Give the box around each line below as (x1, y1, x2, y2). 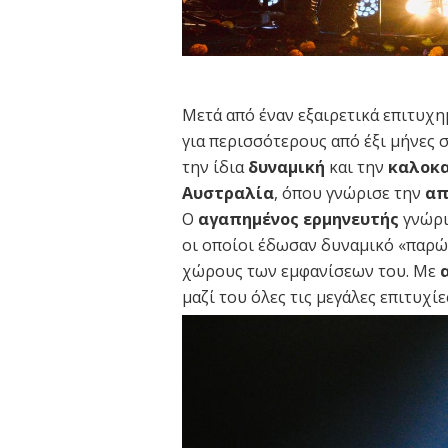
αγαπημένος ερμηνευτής (198, 208, 399, 231)
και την (325, 156, 388, 179)
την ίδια (182, 156, 248, 179)
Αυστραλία (182, 182, 274, 205)
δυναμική (248, 156, 325, 179)
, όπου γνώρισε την (274, 182, 425, 205)
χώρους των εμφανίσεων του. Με (182, 260, 440, 283)
